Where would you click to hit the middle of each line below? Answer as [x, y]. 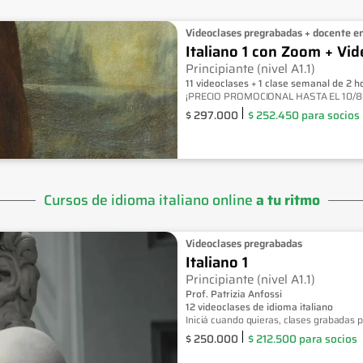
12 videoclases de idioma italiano [259, 306]
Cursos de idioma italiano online [148, 200]
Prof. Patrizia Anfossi [233, 293]
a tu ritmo [286, 200]
